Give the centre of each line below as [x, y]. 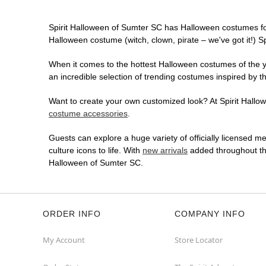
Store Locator [199, 240]
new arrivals [165, 151]
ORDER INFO [72, 214]
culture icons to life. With [96, 151]
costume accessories [88, 114]
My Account [64, 240]
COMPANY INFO [210, 214]
